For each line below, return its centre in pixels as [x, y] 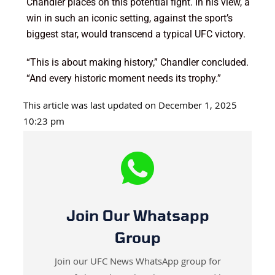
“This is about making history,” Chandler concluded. [137, 63]
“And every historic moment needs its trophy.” [123, 79]
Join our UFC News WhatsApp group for [137, 263]
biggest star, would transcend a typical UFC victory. [136, 34]
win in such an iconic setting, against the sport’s [129, 18]
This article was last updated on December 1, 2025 [130, 107]
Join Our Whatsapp [137, 215]
